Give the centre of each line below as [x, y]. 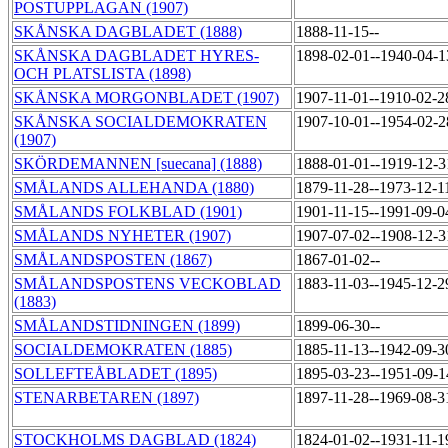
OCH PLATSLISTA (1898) [102, 74]
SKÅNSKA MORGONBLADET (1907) [146, 98]
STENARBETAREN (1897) [106, 398]
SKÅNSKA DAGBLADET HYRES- [136, 56]
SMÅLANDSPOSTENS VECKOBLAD [147, 284]
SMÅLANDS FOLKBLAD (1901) [128, 212]
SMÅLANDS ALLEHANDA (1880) [134, 188]
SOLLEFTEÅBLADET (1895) [115, 374]
